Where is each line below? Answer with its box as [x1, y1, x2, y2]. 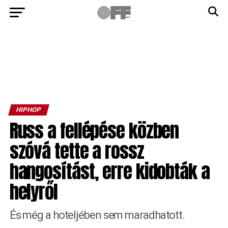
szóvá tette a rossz [9, 137, 144, 165]
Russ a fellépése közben [9, 117, 179, 145]
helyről [9, 178, 58, 206]
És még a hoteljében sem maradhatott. [9, 209, 185, 221]
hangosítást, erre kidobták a [9, 157, 210, 185]
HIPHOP [15, 106, 42, 113]
